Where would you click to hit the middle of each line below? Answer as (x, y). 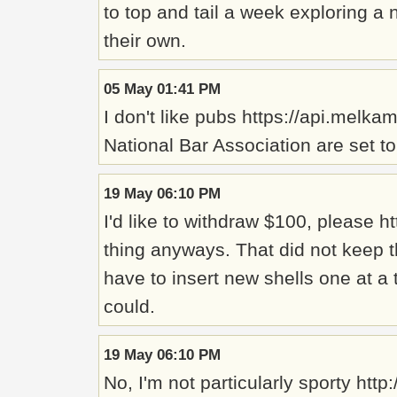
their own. (145, 40)
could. (129, 306)
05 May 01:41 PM (162, 89)
